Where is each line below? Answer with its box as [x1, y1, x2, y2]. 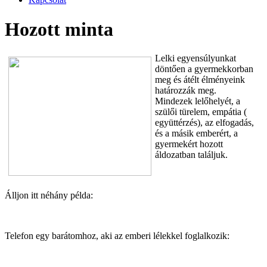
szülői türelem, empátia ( [155, 107, 247, 117]
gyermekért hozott [155, 139, 223, 150]
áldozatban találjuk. [155, 150, 228, 160]
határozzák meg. [155, 85, 216, 96]
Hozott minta [5, 18, 113, 40]
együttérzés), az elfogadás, [155, 117, 254, 128]
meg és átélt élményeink [155, 74, 245, 85]
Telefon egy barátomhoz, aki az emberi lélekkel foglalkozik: [5, 231, 229, 241]
